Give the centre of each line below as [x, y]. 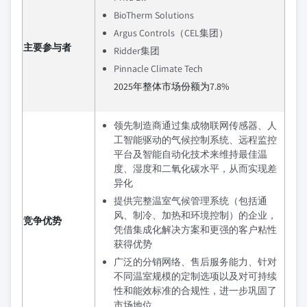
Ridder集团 [137, 51]
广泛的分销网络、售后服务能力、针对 [195, 262]
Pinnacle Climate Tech [158, 69]
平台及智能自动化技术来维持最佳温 [191, 155]
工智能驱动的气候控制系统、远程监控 [195, 140]
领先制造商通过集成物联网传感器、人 [195, 126]
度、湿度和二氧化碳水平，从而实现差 [195, 169]
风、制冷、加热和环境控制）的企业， [195, 216]
